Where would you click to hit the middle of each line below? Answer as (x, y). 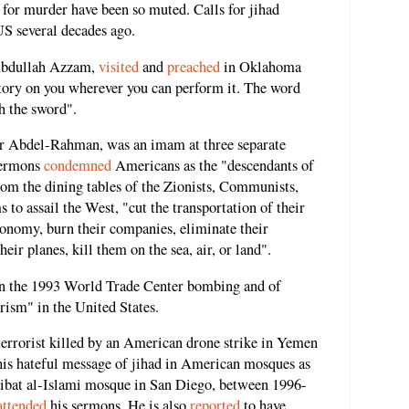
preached (194, 66)
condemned (78, 166)
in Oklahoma (261, 66)
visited (119, 66)
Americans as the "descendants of (213, 166)
